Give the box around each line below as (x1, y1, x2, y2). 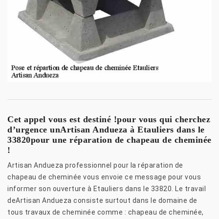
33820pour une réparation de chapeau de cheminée (7, 134, 212, 145)
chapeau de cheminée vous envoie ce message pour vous (7, 173, 201, 181)
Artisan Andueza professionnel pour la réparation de (7, 161, 183, 169)
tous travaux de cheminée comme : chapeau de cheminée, (7, 208, 204, 216)
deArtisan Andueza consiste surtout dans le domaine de (7, 196, 197, 204)
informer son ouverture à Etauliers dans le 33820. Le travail (7, 184, 206, 193)
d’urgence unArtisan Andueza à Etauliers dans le (7, 124, 205, 134)
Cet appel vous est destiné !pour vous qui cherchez (7, 114, 210, 124)
